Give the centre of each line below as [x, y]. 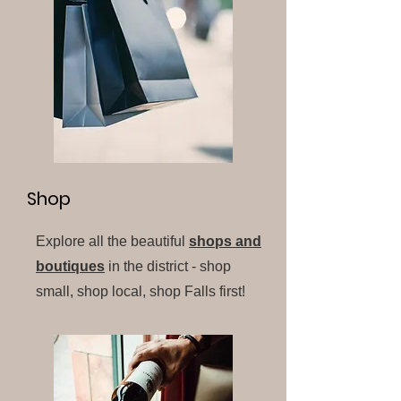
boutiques [70, 266]
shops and [225, 241]
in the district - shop [168, 266]
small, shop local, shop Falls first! [141, 291]
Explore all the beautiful [111, 241]
